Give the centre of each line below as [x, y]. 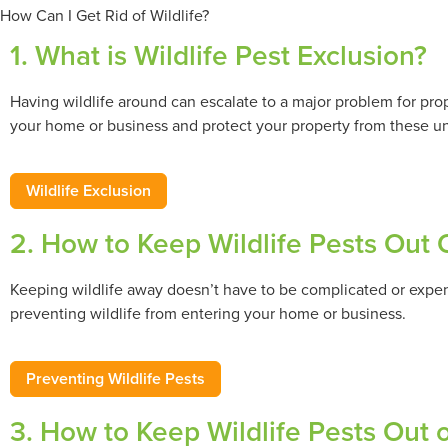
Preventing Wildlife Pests [115, 379]
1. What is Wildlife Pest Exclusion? [218, 55]
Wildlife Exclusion [88, 191]
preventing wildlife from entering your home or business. [208, 313]
